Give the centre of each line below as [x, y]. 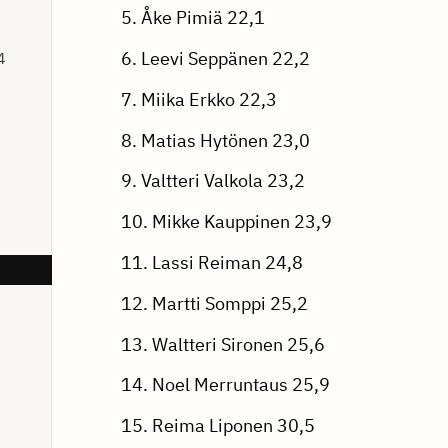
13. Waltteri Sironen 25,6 [222, 344]
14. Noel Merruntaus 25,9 [225, 385]
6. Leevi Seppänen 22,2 [215, 58]
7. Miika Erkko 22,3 [198, 99]
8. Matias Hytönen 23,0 [215, 140]
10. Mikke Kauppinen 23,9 [226, 222]
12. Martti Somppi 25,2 [214, 303]
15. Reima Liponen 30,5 [219, 426]
